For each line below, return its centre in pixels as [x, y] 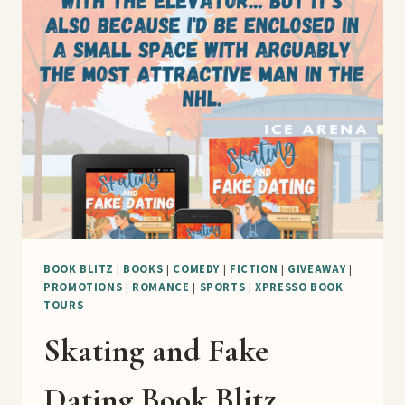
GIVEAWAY [317, 269]
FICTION [254, 269]
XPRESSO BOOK [299, 287]
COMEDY [197, 269]
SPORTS [222, 287]
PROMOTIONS [83, 287]
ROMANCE [161, 287]
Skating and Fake [156, 350]
